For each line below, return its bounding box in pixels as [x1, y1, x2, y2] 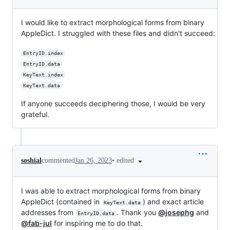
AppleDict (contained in [21, 197, 102, 206]
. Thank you [116, 207, 158, 217]
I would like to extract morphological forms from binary [21, 17, 204, 27]
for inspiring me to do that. [52, 218, 143, 227]
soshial [21, 157, 42, 165]
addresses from [21, 207, 75, 217]
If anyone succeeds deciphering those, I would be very [21, 99, 205, 108]
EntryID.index [23, 50, 63, 56]
